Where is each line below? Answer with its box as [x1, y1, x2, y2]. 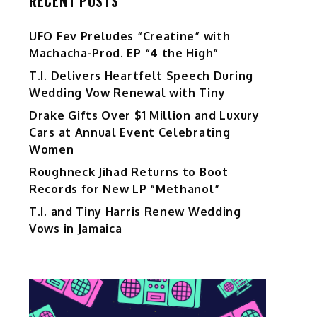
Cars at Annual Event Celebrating [29, 125, 231, 140]
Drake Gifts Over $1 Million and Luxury [29, 108, 260, 123]
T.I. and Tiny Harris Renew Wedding [29, 204, 241, 219]
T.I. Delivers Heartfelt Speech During [29, 69, 253, 83]
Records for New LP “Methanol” [29, 182, 220, 197]
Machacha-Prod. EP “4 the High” [29, 46, 219, 61]
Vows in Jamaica [29, 221, 122, 236]
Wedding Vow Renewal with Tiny [29, 86, 226, 100]
